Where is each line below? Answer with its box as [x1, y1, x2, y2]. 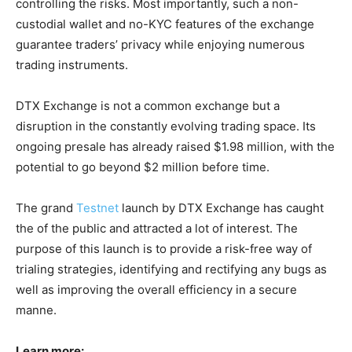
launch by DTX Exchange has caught [119, 200, 324, 215]
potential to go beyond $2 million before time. [16, 159, 269, 174]
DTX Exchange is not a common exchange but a [16, 97, 280, 113]
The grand [16, 200, 76, 215]
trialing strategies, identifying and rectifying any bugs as [16, 261, 327, 277]
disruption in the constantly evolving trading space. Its [16, 118, 316, 134]
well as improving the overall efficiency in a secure [16, 281, 297, 297]
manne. [16, 302, 57, 317]
